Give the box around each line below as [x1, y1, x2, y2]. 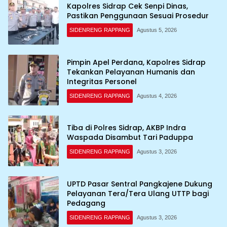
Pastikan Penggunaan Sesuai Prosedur [67, 11, 209, 21]
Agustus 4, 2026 [137, 92, 177, 99]
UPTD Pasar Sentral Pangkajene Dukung [67, 178, 212, 189]
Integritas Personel [67, 76, 137, 87]
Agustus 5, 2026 [137, 27, 177, 33]
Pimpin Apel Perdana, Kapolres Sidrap [67, 57, 206, 67]
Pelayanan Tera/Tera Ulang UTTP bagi [67, 188, 209, 199]
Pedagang [67, 198, 105, 208]
